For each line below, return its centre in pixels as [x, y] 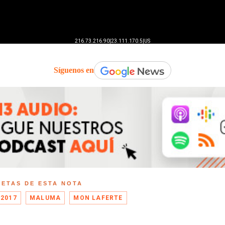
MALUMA [45, 198]
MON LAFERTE [98, 198]
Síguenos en [74, 70]
